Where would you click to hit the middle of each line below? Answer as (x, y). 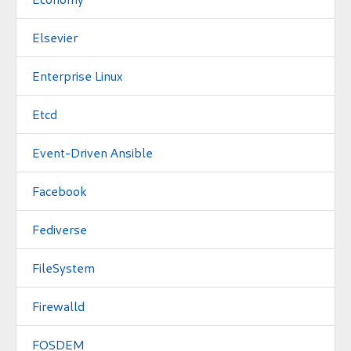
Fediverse (60, 229)
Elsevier (55, 37)
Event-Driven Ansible (92, 152)
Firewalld (58, 306)
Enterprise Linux (78, 75)
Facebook (59, 190)
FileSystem (63, 267)
